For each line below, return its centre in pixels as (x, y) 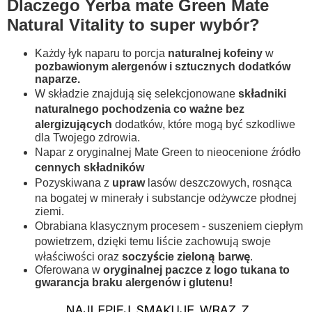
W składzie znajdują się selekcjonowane (135, 93)
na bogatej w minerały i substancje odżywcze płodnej (166, 198)
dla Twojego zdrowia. (87, 137)
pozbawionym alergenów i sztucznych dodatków (163, 66)
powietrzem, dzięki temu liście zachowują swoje (153, 241)
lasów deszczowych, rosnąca (218, 182)
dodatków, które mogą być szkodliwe (204, 124)
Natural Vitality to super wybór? (133, 24)
